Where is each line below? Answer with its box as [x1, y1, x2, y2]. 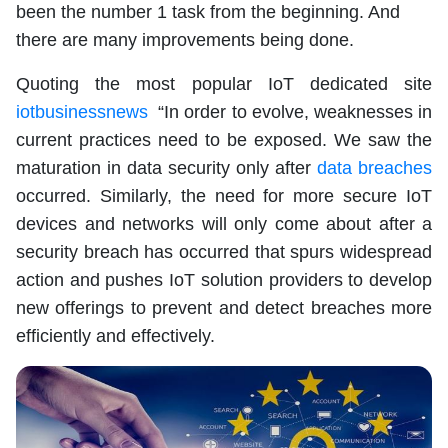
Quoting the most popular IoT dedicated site [16, 74, 432, 95]
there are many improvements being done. [16, 30, 354, 51]
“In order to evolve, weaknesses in [158, 102, 433, 123]
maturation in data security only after [16, 158, 317, 179]
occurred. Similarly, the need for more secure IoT [16, 186, 432, 207]
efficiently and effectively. [16, 326, 215, 347]
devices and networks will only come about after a [16, 214, 432, 235]
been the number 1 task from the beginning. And [16, 2, 400, 23]
